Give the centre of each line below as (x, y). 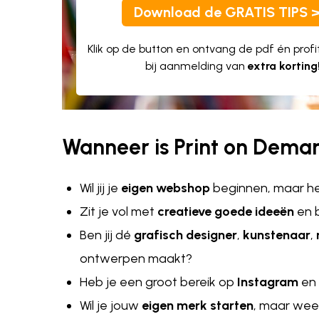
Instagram (269, 282)
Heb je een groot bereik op (158, 282)
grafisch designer (185, 235)
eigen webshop (166, 188)
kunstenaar (277, 235)
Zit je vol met (117, 212)
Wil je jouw (111, 306)
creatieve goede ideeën (224, 212)
